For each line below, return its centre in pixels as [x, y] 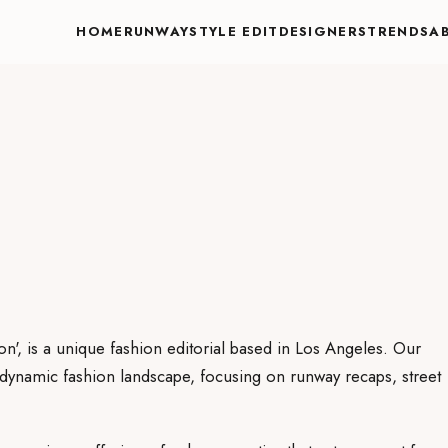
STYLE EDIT [234, 31]
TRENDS [398, 31]
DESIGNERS [323, 31]
